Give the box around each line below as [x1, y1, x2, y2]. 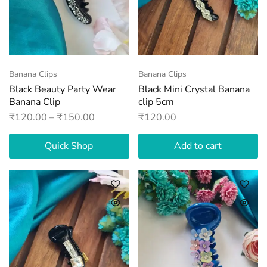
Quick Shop [45, 139, 94, 153]
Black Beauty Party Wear [9, 82, 116, 96]
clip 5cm [138, 95, 174, 108]
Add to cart [174, 139, 222, 153]
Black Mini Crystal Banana [138, 82, 250, 96]
